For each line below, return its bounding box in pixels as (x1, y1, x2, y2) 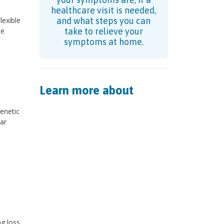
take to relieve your (64, 26, 143, 37)
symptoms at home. (63, 36, 143, 47)
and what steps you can (56, 15, 151, 26)
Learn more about (39, 83, 133, 97)
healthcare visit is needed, (51, 5, 156, 16)
